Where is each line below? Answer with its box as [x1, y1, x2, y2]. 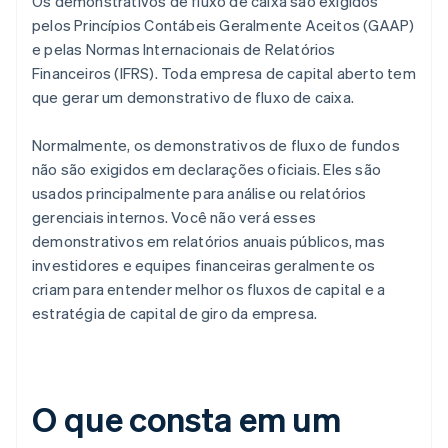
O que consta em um [32, 397, 342, 441]
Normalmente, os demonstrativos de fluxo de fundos [32, 135, 400, 156]
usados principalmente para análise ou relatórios [32, 183, 367, 204]
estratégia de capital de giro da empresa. [32, 303, 318, 324]
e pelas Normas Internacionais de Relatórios [32, 39, 336, 60]
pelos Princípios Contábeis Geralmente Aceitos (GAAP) [32, 15, 415, 36]
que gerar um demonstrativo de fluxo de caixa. [32, 87, 355, 108]
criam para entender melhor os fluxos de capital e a [32, 279, 386, 300]
